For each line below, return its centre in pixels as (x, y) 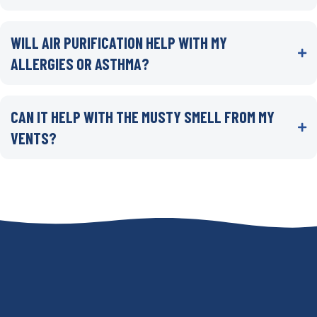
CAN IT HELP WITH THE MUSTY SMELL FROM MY (143, 116)
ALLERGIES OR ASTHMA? (80, 63)
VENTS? (34, 138)
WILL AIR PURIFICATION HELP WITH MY (119, 42)
